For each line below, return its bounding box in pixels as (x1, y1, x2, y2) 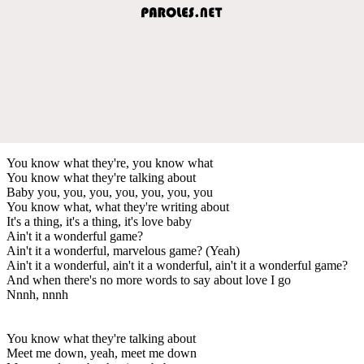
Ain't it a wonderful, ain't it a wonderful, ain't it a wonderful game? (6, 258, 348, 272)
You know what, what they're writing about (6, 199, 229, 214)
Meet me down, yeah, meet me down (6, 345, 197, 360)
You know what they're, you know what (6, 155, 213, 170)
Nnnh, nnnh (6, 287, 68, 301)
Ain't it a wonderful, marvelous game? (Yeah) (6, 243, 240, 258)
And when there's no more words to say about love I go (6, 272, 291, 287)
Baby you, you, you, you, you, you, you (6, 184, 213, 199)
